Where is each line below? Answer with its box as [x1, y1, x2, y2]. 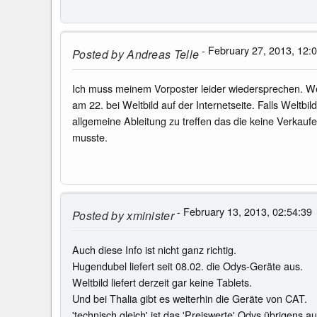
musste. [72, 129, 108, 145]
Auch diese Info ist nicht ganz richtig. [72, 242, 236, 258]
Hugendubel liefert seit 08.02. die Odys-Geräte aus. [72, 258, 303, 274]
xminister [123, 207, 175, 224]
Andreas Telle [123, 46, 200, 63]
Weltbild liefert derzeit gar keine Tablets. [72, 275, 252, 290]
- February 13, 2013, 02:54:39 [174, 203, 313, 219]
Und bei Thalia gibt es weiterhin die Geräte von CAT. [72, 291, 307, 306]
